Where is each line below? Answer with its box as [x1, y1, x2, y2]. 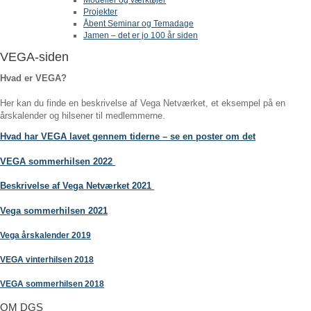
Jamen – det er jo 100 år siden [83, 30, 198, 40]
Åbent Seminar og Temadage [83, 18, 194, 28]
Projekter [83, 6, 117, 17]
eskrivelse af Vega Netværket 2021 [6, 180, 154, 192]
